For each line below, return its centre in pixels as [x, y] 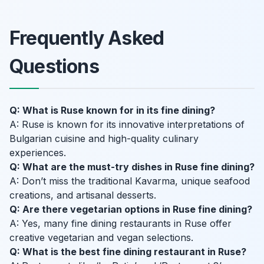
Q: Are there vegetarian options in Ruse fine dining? [131, 209]
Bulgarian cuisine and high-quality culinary [104, 139]
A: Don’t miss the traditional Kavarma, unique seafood [130, 181]
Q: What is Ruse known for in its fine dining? [112, 110]
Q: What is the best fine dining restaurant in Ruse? [128, 252]
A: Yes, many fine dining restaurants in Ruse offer [121, 224]
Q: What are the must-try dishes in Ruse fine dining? [132, 167]
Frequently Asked [87, 38]
